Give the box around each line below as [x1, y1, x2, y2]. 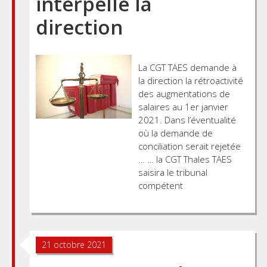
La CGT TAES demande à [138, 61, 237, 73]
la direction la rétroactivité [138, 74, 243, 86]
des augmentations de [138, 87, 230, 100]
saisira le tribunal [138, 166, 207, 178]
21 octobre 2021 [42, 238, 106, 250]
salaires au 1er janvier [138, 100, 228, 113]
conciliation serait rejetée [138, 139, 241, 152]
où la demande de [138, 126, 213, 139]
